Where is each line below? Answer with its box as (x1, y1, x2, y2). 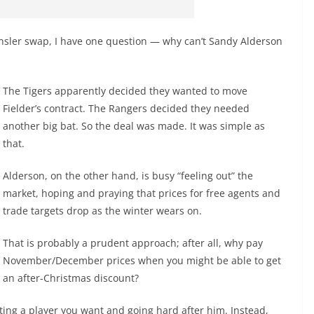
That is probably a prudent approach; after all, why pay (3, 236, 263, 250)
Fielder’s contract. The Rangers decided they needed (3, 102, 250, 116)
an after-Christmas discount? (3, 271, 139, 285)
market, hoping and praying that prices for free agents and (3, 186, 280, 200)
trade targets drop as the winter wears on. (3, 204, 202, 218)
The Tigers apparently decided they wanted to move (3, 84, 247, 98)
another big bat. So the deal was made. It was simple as (3, 119, 265, 133)
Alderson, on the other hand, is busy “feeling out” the (3, 169, 253, 183)
